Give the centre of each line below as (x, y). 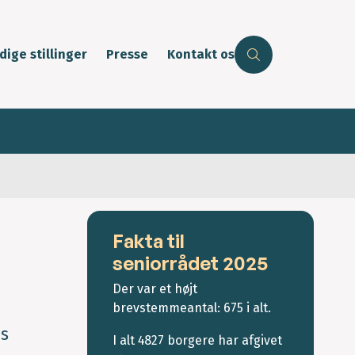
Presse (127, 55)
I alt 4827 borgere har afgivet (197, 341)
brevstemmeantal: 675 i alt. (192, 308)
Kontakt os (201, 55)
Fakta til (149, 241)
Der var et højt (155, 289)
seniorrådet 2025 (190, 263)
